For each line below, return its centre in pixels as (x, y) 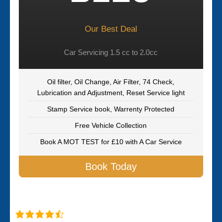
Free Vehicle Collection (111, 125)
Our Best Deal (111, 29)
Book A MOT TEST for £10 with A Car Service (111, 142)
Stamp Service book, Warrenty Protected (111, 109)
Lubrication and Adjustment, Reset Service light (111, 93)
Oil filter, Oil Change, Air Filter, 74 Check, (111, 82)
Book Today (111, 166)
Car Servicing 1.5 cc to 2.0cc (111, 52)
